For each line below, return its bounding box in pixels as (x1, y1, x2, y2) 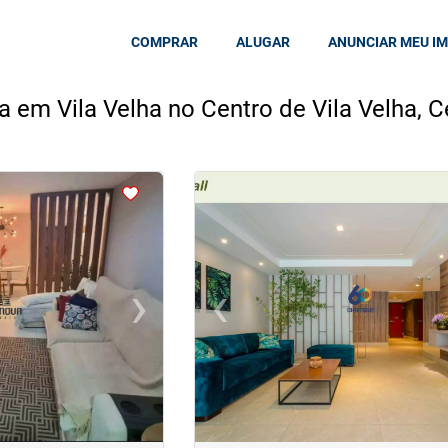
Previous (218, 307, 280, 327)
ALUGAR (236, 33, 291, 51)
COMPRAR (131, 33, 199, 51)
